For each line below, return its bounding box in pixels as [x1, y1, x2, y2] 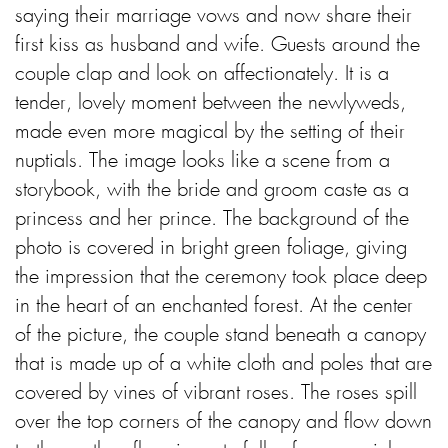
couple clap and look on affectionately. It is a [15, 63, 389, 86]
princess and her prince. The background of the [15, 208, 409, 231]
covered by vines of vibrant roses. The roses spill [15, 382, 417, 405]
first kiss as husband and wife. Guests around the [15, 34, 420, 57]
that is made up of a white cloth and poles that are [15, 353, 432, 376]
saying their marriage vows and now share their [15, 5, 412, 28]
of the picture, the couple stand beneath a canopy [15, 324, 426, 347]
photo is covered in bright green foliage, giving [15, 237, 407, 260]
